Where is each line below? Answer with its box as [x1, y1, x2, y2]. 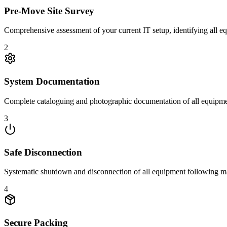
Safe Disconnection [4, 146, 82, 158]
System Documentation [4, 76, 100, 87]
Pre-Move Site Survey [4, 5, 94, 16]
